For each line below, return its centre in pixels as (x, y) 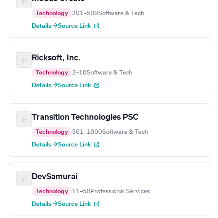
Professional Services (120, 191)
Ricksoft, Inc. (56, 58)
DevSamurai (54, 177)
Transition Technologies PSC (85, 118)
